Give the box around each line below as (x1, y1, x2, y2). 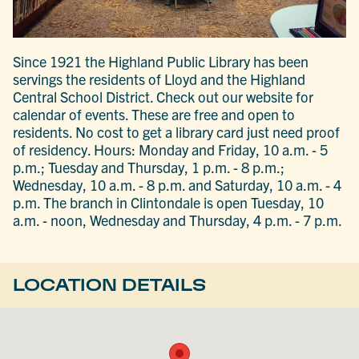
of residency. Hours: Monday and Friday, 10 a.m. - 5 (13, 139, 329, 159)
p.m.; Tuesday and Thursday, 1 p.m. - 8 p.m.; (13, 157, 285, 176)
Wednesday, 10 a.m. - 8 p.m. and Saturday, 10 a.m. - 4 (13, 175, 342, 194)
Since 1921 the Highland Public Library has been (13, 51, 309, 71)
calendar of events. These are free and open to (13, 104, 296, 123)
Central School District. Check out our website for (13, 87, 314, 106)
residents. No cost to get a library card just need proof (13, 122, 341, 141)
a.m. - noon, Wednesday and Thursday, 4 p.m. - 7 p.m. (13, 210, 343, 229)
